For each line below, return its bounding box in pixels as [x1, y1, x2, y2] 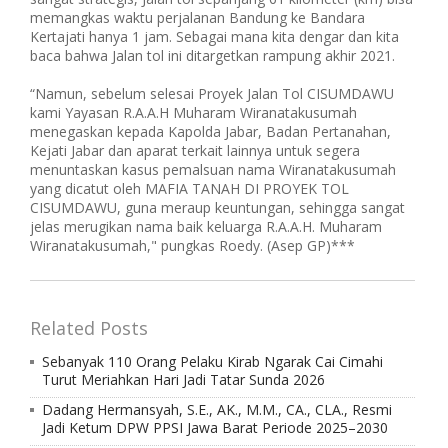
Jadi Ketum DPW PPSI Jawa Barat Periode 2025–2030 [42, 418, 388, 437]
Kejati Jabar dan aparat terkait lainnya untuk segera [30, 141, 360, 160]
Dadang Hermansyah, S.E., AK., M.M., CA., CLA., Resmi [42, 400, 392, 419]
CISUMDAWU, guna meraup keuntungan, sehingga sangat [30, 198, 405, 217]
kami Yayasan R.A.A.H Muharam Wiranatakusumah [30, 103, 357, 122]
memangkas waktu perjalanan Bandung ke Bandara [30, 8, 365, 27]
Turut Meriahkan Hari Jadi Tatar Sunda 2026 [42, 370, 325, 389]
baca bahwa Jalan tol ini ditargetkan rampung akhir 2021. [30, 46, 395, 65]
